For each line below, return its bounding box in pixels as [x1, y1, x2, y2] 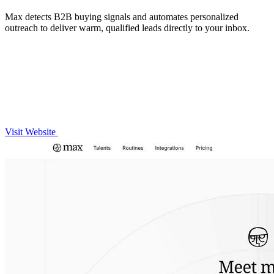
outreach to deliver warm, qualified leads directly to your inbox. [5, 22, 250, 33]
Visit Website [5, 126, 58, 137]
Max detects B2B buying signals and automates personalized [5, 11, 239, 22]
